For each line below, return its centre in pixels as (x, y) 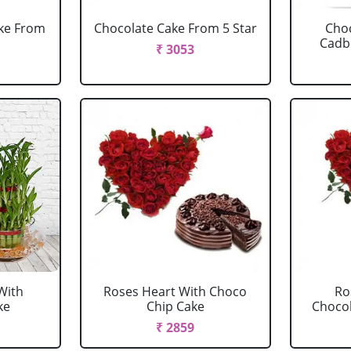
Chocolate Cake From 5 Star (175, 28)
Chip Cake (175, 306)
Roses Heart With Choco (175, 291)
